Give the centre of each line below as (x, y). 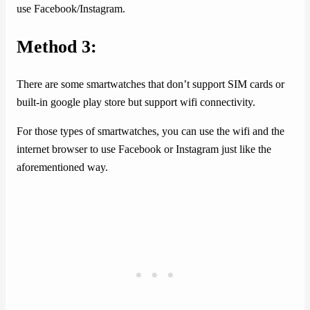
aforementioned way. (62, 168)
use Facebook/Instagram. (71, 9)
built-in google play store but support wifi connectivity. (136, 103)
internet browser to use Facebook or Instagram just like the (144, 150)
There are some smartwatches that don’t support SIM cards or (151, 85)
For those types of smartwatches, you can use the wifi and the (151, 132)
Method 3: (57, 47)
